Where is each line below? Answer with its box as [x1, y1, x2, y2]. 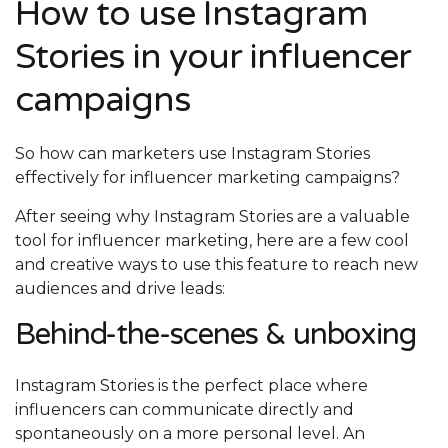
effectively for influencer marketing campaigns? [15, 168, 400, 188]
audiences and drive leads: [15, 279, 225, 299]
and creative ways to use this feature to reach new [15, 255, 418, 275]
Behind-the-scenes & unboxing [15, 316, 423, 354]
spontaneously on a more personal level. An [15, 424, 365, 444]
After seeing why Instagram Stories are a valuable [15, 207, 410, 227]
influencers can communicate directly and [15, 400, 354, 420]
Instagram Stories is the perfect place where [15, 376, 368, 396]
